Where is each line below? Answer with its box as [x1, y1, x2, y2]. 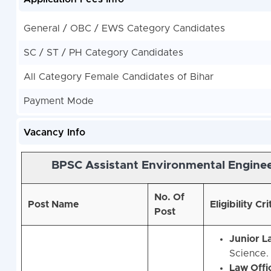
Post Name [27, 198, 79, 209]
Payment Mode [23, 96, 94, 106]
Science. [229, 247, 269, 258]
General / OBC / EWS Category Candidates [23, 24, 225, 34]
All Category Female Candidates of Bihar [23, 72, 214, 82]
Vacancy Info [23, 128, 85, 138]
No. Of [154, 191, 184, 201]
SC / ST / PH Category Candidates [23, 48, 183, 58]
